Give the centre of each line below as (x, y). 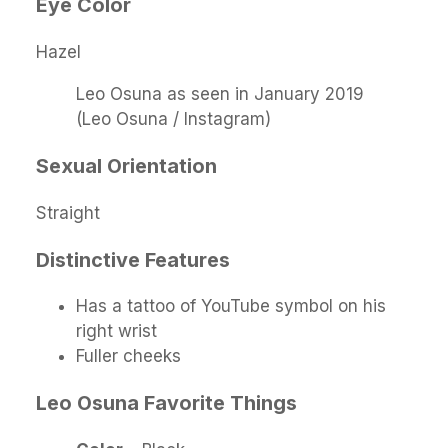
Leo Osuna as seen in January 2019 (220, 93)
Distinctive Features (133, 259)
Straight (68, 212)
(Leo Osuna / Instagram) (173, 118)
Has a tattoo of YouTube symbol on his (231, 306)
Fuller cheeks (128, 356)
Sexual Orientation (126, 165)
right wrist (116, 331)
